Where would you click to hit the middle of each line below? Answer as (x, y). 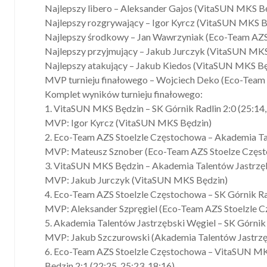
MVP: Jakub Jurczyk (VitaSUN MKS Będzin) (136, 180)
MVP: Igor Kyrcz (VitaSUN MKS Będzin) (128, 123)
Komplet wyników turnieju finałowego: (124, 94)
